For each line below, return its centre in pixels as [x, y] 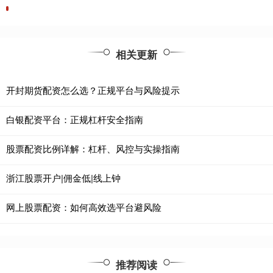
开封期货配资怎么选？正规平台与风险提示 [93, 90]
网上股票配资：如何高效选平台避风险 [84, 207]
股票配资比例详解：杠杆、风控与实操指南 [93, 149]
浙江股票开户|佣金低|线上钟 [63, 178]
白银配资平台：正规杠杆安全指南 [75, 119]
